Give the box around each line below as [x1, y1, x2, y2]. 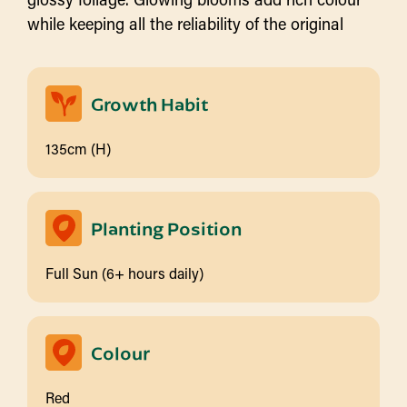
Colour [91, 341, 150, 364]
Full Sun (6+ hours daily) [45, 263, 203, 283]
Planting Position [91, 216, 242, 240]
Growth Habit [91, 92, 208, 115]
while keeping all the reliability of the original [27, 13, 343, 35]
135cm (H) [45, 139, 111, 158]
